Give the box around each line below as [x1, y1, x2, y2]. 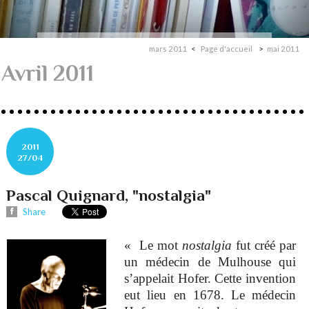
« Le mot [124, 237, 183, 252]
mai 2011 [267, 44, 301, 54]
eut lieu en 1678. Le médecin [124, 287, 296, 302]
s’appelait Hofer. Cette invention [124, 270, 296, 286]
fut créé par [232, 237, 296, 252]
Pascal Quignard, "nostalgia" [6, 186, 212, 204]
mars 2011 [149, 44, 188, 54]
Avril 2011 [1, 61, 94, 86]
